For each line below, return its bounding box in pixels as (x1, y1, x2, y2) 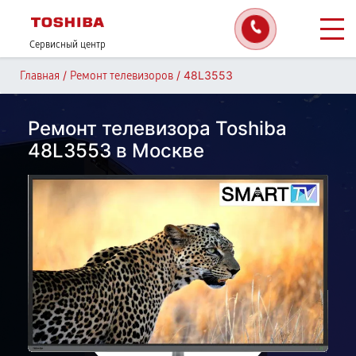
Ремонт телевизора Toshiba (28, 117, 287, 140)
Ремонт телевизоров (70, 69, 173, 83)
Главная (20, 69, 60, 83)
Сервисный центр (29, 39, 106, 50)
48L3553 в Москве (28, 139, 204, 162)
